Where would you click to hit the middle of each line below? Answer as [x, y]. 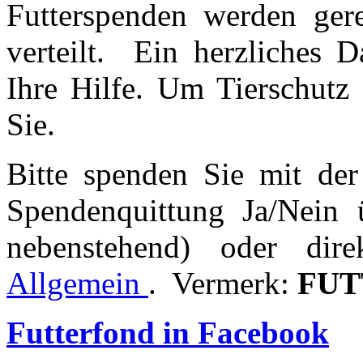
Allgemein [77, 283]
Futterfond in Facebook [168, 332]
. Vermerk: [219, 283]
